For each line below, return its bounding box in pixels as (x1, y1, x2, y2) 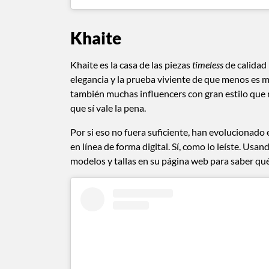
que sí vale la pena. (70, 102, 146, 114)
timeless (192, 59, 223, 71)
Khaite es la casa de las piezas (70, 59, 192, 71)
